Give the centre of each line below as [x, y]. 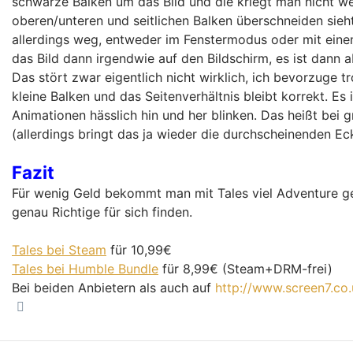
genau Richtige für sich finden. [102, 212]
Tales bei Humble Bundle [85, 268]
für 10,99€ [139, 249]
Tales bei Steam [59, 249]
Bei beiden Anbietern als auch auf [113, 287]
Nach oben [61, 305]
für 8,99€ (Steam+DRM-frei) [245, 268]
